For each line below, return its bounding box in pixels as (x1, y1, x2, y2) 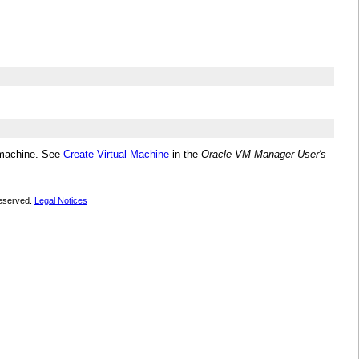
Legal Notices (34, 195, 87, 205)
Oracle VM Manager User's (201, 147, 326, 160)
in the (169, 147, 201, 160)
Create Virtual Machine (63, 147, 169, 160)
